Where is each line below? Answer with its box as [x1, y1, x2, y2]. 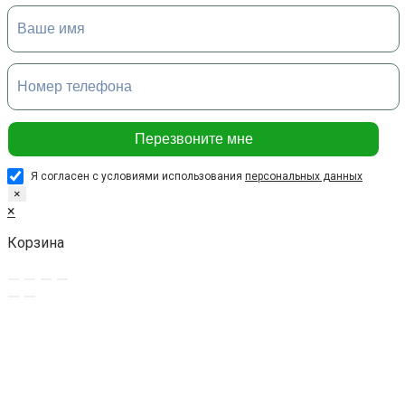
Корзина [7, 234, 64, 252]
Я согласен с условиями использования [31, 170, 245, 184]
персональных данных [245, 170, 363, 184]
